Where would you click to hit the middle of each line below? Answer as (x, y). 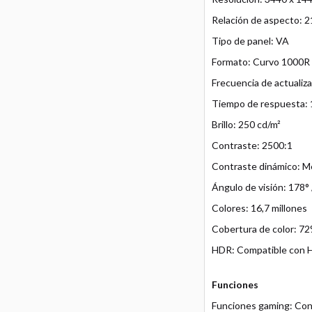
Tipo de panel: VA (250, 41)
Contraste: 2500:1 (252, 146)
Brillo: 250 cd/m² (246, 125)
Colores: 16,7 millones (259, 208)
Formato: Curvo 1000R (260, 62)
